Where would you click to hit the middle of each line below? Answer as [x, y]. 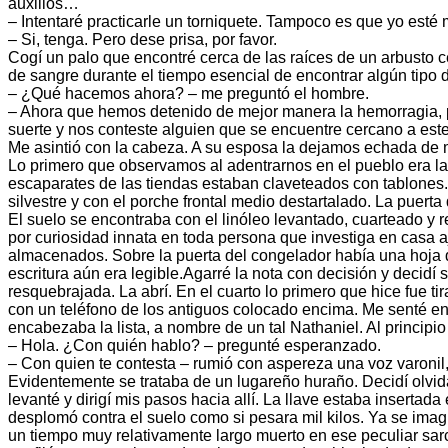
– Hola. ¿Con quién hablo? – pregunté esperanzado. [194, 346]
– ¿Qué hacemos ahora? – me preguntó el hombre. [188, 94]
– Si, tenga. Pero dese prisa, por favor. [142, 40]
